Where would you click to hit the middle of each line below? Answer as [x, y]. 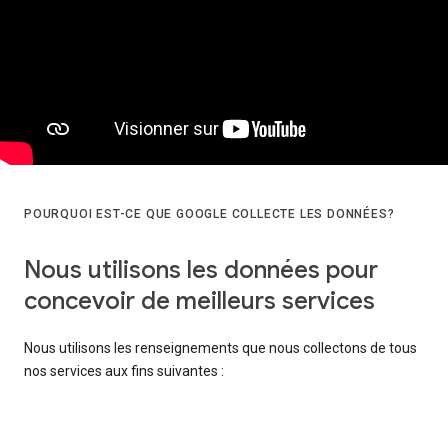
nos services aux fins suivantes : [124, 371]
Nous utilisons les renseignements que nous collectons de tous [220, 348]
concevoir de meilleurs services [199, 301]
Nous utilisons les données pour [201, 270]
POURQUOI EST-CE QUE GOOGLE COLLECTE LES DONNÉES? [209, 213]
